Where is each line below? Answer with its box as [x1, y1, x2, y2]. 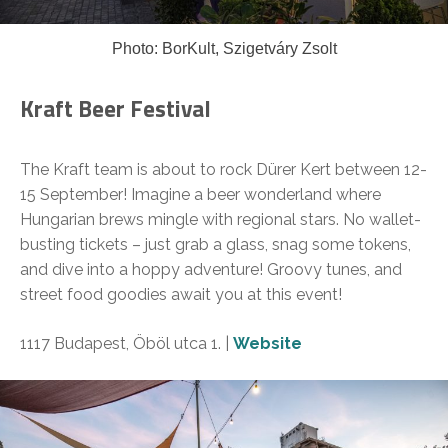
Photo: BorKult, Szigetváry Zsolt [111, 39, 337, 57]
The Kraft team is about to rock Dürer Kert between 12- [20, 159, 427, 179]
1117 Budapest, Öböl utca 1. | [20, 333, 233, 353]
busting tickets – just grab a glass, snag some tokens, [20, 234, 411, 254]
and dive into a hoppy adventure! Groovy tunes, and [20, 259, 402, 279]
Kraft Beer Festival [20, 90, 211, 126]
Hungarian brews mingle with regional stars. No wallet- [20, 209, 421, 229]
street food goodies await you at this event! [20, 284, 342, 304]
